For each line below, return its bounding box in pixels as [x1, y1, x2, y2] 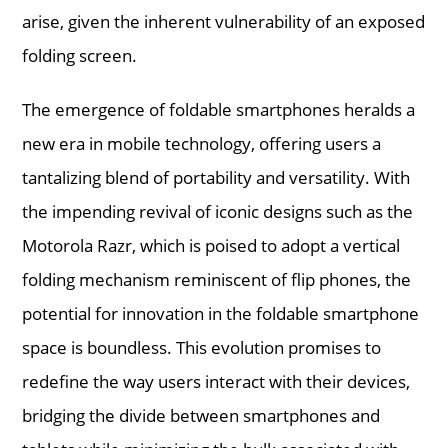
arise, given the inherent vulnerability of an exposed [22, 9, 426, 33]
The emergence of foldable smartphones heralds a [22, 97, 416, 121]
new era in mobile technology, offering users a [22, 131, 382, 155]
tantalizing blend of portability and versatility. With [22, 165, 411, 189]
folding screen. [22, 43, 138, 67]
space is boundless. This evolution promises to [22, 335, 382, 359]
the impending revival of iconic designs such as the [22, 199, 414, 223]
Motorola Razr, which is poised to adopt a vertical [22, 233, 401, 257]
